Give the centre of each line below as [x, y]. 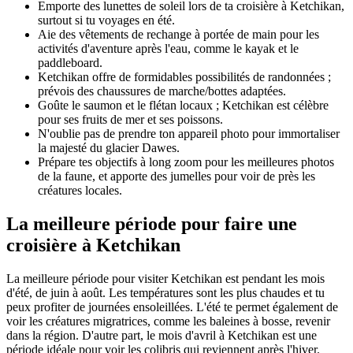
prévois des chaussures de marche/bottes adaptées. [162, 91]
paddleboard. [70, 63]
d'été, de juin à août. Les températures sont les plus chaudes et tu [165, 293]
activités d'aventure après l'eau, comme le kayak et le [168, 49]
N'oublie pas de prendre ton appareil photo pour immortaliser [189, 134]
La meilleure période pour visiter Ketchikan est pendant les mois [165, 279]
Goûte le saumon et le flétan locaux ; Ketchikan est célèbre [183, 106]
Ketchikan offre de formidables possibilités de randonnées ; [184, 77]
